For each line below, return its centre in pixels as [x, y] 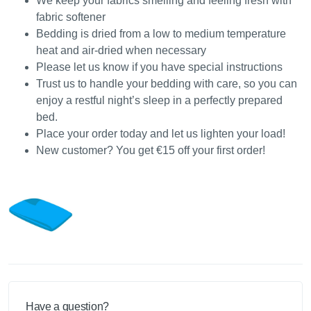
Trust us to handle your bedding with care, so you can [167, 84]
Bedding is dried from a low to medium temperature [161, 34]
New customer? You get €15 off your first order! [151, 151]
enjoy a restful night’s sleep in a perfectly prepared [159, 101]
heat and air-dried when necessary [121, 51]
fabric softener [71, 17]
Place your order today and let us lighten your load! [161, 134]
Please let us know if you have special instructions [159, 67]
